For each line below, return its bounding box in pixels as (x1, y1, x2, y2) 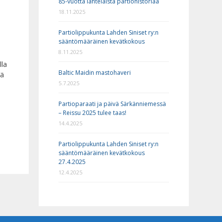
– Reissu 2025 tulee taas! (58, 109, 127, 117)
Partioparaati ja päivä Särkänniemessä (58, 100, 166, 109)
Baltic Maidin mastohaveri (58, 68, 131, 77)
